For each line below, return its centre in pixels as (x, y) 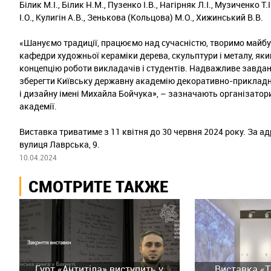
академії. (38, 106)
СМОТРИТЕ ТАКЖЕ (99, 186)
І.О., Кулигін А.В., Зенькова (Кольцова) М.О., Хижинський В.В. (141, 17)
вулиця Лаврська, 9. (60, 144)
